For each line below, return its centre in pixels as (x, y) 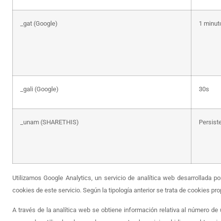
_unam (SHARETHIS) (50, 122)
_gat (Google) (39, 24)
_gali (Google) (39, 89)
